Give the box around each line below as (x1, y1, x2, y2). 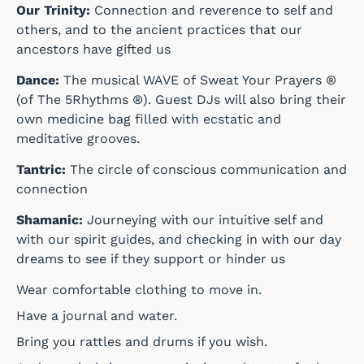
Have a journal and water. (16, 308, 177, 324)
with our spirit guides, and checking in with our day (16, 232, 341, 248)
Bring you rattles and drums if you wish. (16, 334, 267, 350)
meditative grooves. (16, 131, 140, 147)
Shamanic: (16, 212, 83, 228)
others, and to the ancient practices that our (16, 22, 302, 38)
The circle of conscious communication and (66, 162, 347, 178)
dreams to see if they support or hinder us (16, 251, 285, 267)
